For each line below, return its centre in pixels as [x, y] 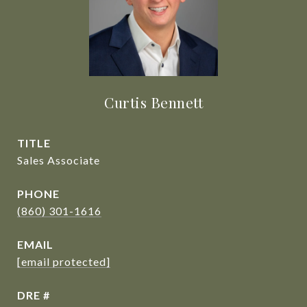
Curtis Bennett [153, 102]
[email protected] [64, 261]
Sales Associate [59, 160]
